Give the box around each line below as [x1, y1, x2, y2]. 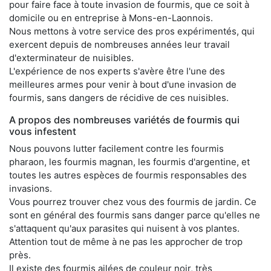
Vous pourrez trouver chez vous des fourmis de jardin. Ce [9, 196, 256, 208]
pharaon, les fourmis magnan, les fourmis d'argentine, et [9, 156, 250, 168]
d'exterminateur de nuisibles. [9, 52, 134, 64]
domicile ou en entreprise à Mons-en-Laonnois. [9, 12, 213, 24]
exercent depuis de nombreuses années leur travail [9, 39, 230, 51]
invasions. [9, 183, 52, 195]
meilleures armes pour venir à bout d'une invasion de [9, 79, 237, 91]
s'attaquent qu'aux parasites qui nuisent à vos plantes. [9, 223, 240, 235]
